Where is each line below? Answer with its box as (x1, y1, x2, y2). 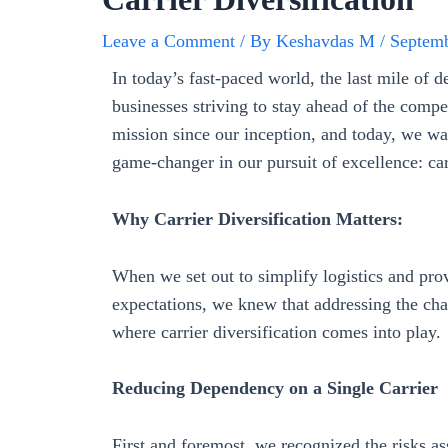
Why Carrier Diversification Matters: (112, 208, 403, 229)
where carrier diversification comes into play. (112, 321, 441, 342)
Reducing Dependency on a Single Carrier (112, 378, 438, 399)
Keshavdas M (276, 31, 380, 51)
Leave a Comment (102, 31, 235, 51)
